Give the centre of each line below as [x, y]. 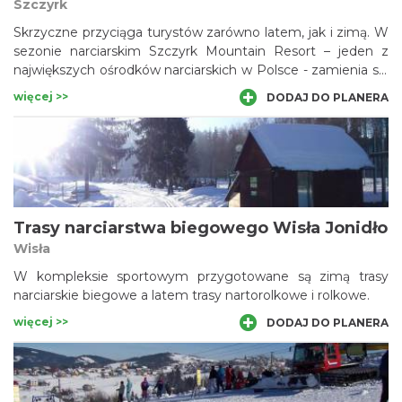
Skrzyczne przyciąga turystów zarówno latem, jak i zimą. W [201, 32]
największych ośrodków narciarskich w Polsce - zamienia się [201, 70]
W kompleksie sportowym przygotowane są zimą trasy [201, 276]
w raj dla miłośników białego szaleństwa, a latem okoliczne [201, 89]
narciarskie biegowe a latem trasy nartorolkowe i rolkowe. [192, 295]
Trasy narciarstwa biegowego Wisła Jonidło [201, 228]
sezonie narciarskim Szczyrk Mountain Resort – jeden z [201, 51]
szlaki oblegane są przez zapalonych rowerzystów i [201, 108]
